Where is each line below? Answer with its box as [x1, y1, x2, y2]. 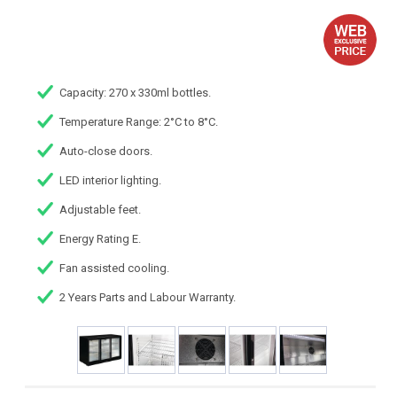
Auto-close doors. [59, 144, 153, 159]
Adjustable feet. [59, 203, 142, 217]
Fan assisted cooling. [59, 261, 170, 276]
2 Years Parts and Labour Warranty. [59, 291, 237, 305]
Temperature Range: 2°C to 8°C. [59, 115, 219, 129]
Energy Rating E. [59, 232, 142, 246]
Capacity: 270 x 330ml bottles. [59, 86, 212, 100]
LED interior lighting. [59, 174, 162, 188]
